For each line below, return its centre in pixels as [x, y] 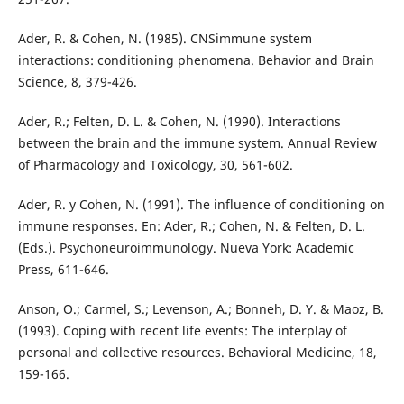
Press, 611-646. [63, 270]
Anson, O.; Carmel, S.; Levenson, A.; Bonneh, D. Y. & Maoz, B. [201, 309]
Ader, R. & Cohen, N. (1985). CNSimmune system [165, 39]
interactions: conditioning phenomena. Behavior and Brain [196, 60]
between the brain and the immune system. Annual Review [197, 143]
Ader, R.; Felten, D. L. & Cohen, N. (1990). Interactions [179, 122]
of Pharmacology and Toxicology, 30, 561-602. [155, 165]
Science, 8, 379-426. [77, 82]
